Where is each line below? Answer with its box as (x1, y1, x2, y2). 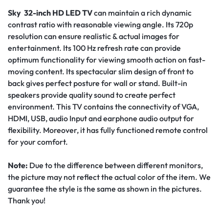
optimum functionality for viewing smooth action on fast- (8, 55, 205, 65)
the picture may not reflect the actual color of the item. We (8, 172, 211, 182)
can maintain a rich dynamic (92, 8, 192, 18)
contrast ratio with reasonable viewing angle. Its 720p (8, 20, 193, 30)
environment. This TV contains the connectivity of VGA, (8, 102, 199, 112)
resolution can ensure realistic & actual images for (8, 31, 179, 42)
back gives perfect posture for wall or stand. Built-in (8, 78, 187, 88)
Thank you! (8, 196, 45, 206)
